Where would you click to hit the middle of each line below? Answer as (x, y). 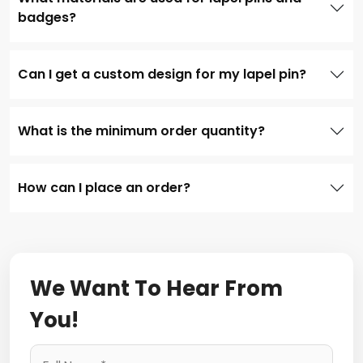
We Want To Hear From (156, 288)
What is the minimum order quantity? (141, 130)
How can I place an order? (104, 187)
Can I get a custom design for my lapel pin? (162, 74)
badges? (47, 17)
